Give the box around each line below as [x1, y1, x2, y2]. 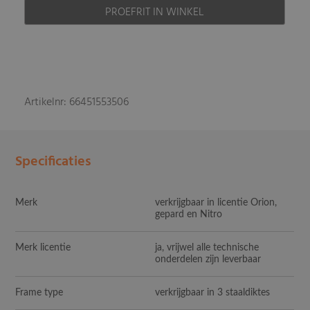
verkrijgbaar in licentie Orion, [155, 197, 277, 208]
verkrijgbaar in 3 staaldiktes [155, 287, 271, 298]
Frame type [15, 287, 64, 298]
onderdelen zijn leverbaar [155, 254, 262, 264]
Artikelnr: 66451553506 [24, 93, 129, 111]
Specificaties [15, 150, 92, 173]
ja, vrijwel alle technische [155, 242, 259, 253]
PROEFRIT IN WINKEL [105, 3, 205, 21]
